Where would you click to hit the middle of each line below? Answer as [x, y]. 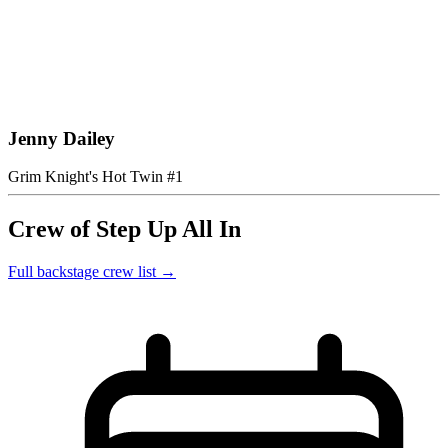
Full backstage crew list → [92, 272]
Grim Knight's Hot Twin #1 [95, 177]
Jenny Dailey [61, 138]
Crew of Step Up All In [124, 229]
